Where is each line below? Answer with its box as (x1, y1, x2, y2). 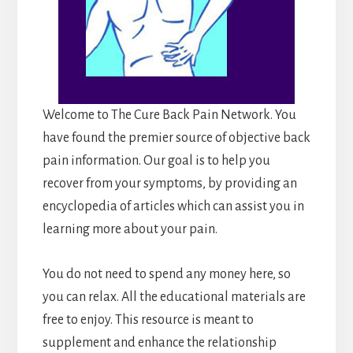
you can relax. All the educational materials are (42, 289, 306, 304)
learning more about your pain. (42, 221, 217, 236)
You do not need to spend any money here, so (42, 266, 291, 281)
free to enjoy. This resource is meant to (42, 312, 254, 327)
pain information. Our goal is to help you (42, 153, 270, 168)
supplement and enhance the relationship (42, 335, 277, 350)
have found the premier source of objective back (42, 130, 310, 145)
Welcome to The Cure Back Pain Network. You (42, 107, 296, 122)
